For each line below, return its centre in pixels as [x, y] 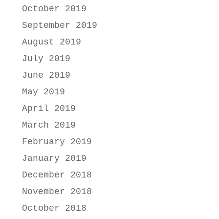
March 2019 [49, 125]
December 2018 [57, 175]
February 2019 [57, 142]
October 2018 [54, 208]
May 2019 [43, 92]
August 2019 [51, 42]
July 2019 [46, 59]
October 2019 [54, 9]
